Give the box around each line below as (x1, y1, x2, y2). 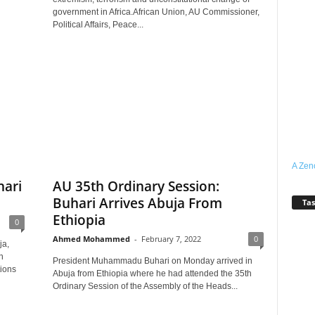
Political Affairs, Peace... (52, 20, 143, 30)
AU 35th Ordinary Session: (52, 177, 219, 195)
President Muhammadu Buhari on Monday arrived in (52, 256, 252, 266)
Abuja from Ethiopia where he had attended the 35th (52, 269, 252, 278)
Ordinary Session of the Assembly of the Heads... (52, 281, 238, 291)
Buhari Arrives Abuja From (52, 194, 222, 212)
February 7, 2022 (141, 233, 201, 244)
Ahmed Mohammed (52, 233, 130, 244)
